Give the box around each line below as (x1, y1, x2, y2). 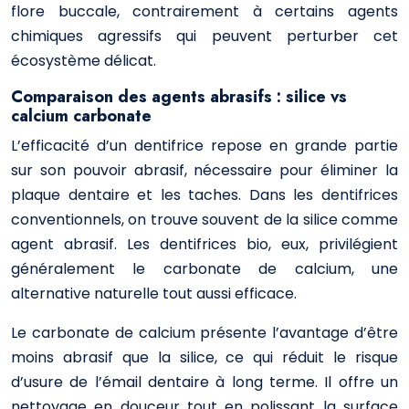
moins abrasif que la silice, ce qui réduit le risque (11, 347, 398, 368)
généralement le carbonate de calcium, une (11, 258, 398, 279)
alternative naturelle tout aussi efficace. (11, 283, 297, 304)
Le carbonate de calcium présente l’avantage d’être (11, 322, 398, 343)
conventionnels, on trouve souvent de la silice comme (11, 209, 398, 230)
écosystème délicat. (11, 50, 156, 71)
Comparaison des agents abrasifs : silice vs (11, 85, 347, 109)
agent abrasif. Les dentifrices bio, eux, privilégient (11, 234, 398, 255)
